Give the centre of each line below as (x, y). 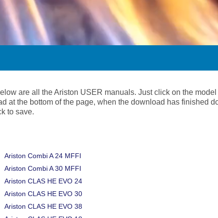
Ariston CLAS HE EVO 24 (43, 181)
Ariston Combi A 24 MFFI (43, 156)
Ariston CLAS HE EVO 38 (43, 206)
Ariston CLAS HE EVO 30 (43, 194)
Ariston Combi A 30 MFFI (43, 168)
